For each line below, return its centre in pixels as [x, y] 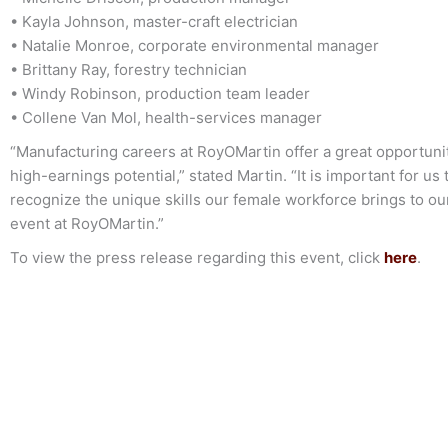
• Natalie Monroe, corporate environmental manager [194, 45]
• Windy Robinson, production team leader [160, 93]
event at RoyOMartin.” [87, 223]
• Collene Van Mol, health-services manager [166, 117]
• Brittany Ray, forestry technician [128, 69]
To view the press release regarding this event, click [197, 257]
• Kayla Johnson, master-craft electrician [154, 21]
